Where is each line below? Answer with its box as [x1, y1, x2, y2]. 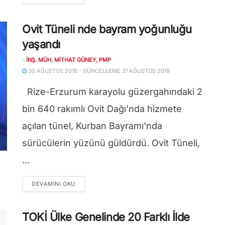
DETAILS [74, 180, 99, 187]
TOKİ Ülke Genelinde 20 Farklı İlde [22, 210, 190, 223]
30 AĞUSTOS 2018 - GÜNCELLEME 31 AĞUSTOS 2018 [27, 67, 170, 74]
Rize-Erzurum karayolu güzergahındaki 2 [22, 86, 202, 97]
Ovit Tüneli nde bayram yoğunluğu [22, 23, 192, 36]
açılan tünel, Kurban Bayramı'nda [22, 121, 162, 131]
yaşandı [22, 38, 60, 51]
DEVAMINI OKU [32, 180, 75, 187]
